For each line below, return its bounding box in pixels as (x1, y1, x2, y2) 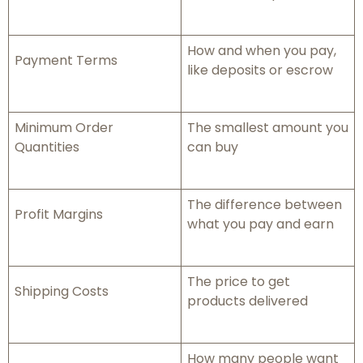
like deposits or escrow (187, 61, 333, 80)
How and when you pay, (187, 41, 336, 61)
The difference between (187, 195, 342, 215)
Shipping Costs (15, 282, 109, 301)
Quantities (15, 138, 79, 157)
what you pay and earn (187, 215, 334, 234)
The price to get (187, 272, 290, 292)
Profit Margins (15, 205, 103, 224)
